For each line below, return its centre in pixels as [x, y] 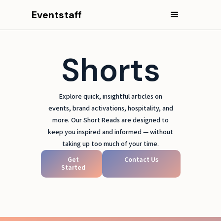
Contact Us [141, 160]
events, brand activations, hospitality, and [110, 109]
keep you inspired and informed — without [110, 132]
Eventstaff [56, 15]
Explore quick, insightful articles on [110, 97]
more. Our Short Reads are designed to [110, 120]
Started [73, 168]
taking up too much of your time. [110, 144]
